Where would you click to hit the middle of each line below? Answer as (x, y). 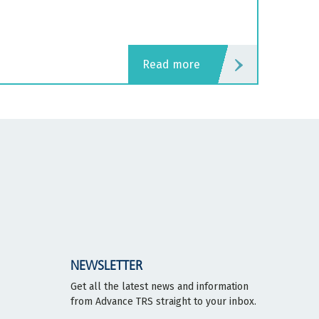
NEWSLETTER (106, 265)
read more (175, 64)
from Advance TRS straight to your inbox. (163, 301)
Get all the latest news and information (159, 286)
